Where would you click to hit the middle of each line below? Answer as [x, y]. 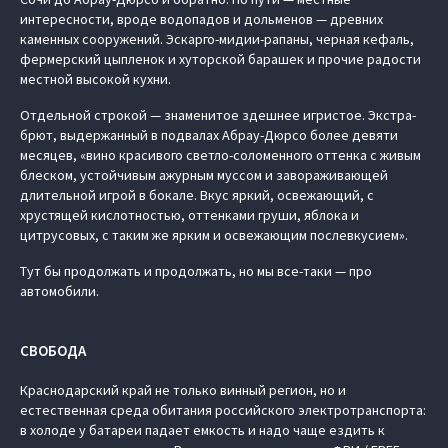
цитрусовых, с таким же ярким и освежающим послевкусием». [214, 235]
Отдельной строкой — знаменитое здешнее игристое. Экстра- [218, 115]
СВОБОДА [53, 350]
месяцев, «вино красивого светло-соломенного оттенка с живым [220, 155]
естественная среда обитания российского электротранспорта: [223, 410]
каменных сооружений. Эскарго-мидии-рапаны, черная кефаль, [217, 39]
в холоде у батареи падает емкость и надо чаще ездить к [202, 430]
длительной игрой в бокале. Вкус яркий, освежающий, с [197, 195]
